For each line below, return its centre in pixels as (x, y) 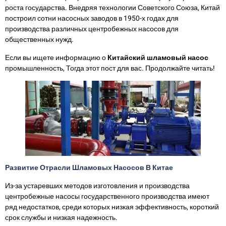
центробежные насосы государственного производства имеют (107, 197)
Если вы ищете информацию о (56, 58)
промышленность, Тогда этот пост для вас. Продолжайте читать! (110, 68)
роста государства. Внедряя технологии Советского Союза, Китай (112, 8)
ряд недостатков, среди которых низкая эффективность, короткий (112, 207)
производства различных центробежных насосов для (92, 29)
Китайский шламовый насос (158, 58)
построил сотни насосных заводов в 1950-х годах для (92, 19)
